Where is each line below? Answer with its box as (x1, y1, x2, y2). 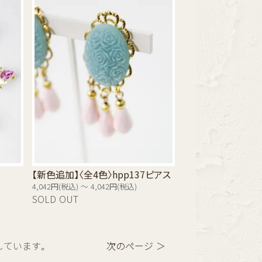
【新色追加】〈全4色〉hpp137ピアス (32, 167, 171, 182)
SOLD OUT (32, 195, 79, 205)
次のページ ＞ (106, 242, 166, 251)
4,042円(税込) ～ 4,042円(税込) (32, 183, 137, 191)
